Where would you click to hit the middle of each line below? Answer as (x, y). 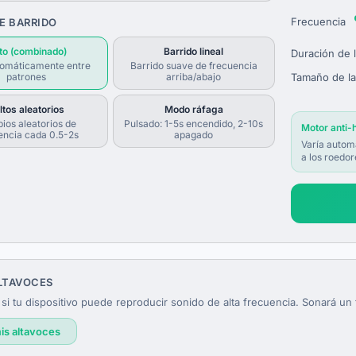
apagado (194, 135)
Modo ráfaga (193, 109)
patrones (27, 77)
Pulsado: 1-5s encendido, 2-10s (194, 124)
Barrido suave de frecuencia (193, 66)
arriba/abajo (194, 77)
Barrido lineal (194, 51)
